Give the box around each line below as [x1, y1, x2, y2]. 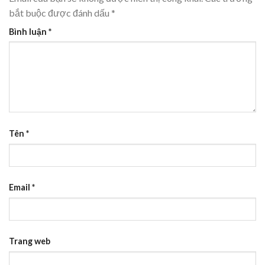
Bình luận [9, 26, 49, 37]
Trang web [9, 236, 50, 247]
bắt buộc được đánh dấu [9, 7, 111, 18]
